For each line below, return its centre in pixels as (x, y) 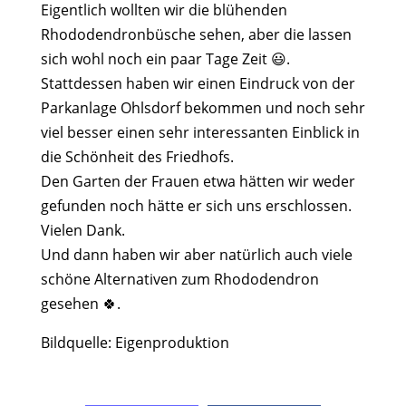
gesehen (71, 304)
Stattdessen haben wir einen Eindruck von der (198, 84)
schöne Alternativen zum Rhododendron (179, 280)
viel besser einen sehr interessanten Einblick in (200, 133)
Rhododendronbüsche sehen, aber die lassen (196, 35)
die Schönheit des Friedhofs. (137, 157)
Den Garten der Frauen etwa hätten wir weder (198, 182)
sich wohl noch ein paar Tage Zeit (155, 59)
